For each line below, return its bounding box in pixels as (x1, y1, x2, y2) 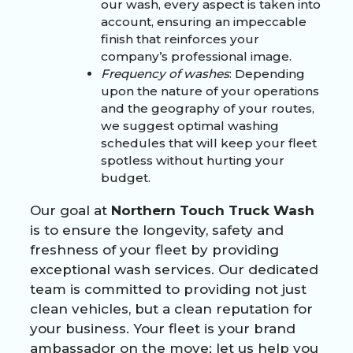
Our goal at (30, 202, 111, 218)
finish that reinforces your (101, 31, 259, 46)
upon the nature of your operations (101, 83, 319, 98)
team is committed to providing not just (30, 281, 307, 297)
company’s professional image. (101, 48, 292, 64)
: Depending (229, 65, 305, 81)
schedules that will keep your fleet (101, 135, 317, 150)
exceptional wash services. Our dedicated (30, 261, 318, 277)
